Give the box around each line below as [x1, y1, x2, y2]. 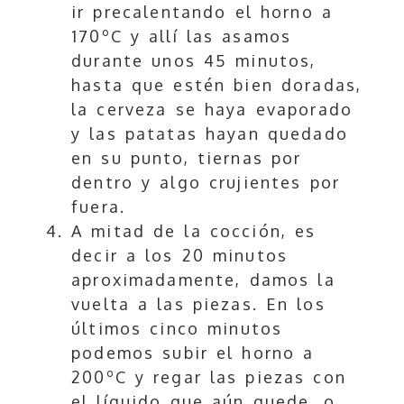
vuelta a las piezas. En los [71, 294, 326, 315]
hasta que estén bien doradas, [71, 75, 363, 96]
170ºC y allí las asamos [71, 26, 292, 47]
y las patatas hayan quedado [71, 124, 348, 144]
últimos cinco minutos [71, 318, 283, 339]
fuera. [71, 197, 126, 217]
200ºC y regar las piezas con [71, 367, 346, 388]
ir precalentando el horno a [71, 2, 333, 23]
